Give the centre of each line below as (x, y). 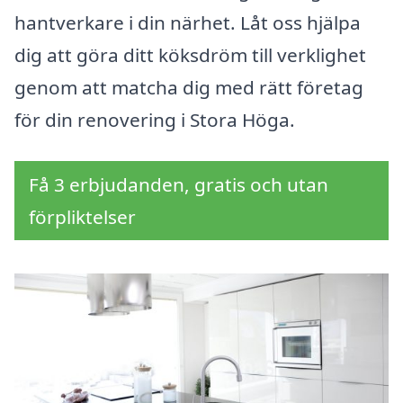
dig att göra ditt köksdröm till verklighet (190, 55)
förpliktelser (82, 217)
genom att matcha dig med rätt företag (189, 88)
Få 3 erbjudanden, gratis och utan (179, 185)
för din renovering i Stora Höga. (155, 120)
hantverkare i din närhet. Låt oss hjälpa (188, 23)
